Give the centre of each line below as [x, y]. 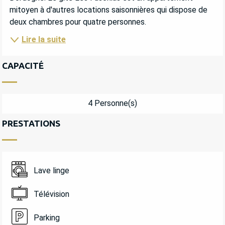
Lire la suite [44, 39]
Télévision [51, 194]
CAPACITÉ [23, 65]
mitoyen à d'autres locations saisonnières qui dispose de [108, 10]
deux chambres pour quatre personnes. [78, 22]
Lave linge [51, 171]
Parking [46, 218]
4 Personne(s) [113, 103]
